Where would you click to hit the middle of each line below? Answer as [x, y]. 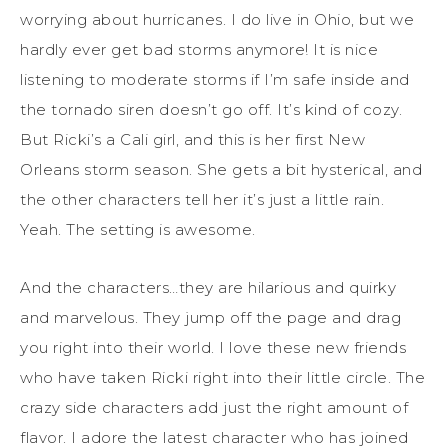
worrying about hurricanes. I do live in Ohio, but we [217, 20]
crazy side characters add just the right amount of [214, 408]
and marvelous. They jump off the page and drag [210, 318]
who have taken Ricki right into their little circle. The [222, 378]
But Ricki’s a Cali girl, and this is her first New [192, 140]
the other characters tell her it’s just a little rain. [202, 200]
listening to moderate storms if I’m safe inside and [215, 80]
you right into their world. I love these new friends [213, 348]
